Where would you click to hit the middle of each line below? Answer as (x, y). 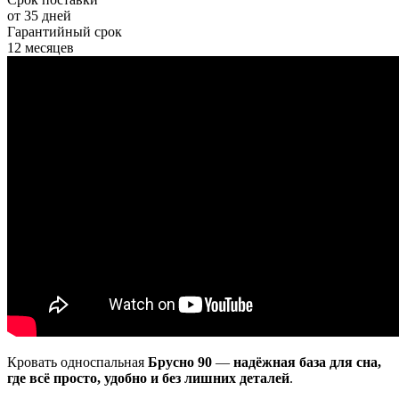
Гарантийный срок (65, 32)
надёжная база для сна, (307, 362)
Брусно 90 (180, 362)
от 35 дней (39, 16)
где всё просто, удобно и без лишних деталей (148, 379)
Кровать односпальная (77, 362)
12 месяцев (41, 48)
